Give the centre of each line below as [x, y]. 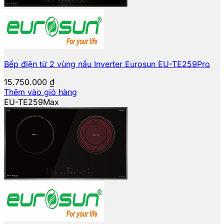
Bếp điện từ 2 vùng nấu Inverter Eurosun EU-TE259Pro [107, 64]
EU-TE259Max [31, 102]
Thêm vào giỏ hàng [40, 92]
